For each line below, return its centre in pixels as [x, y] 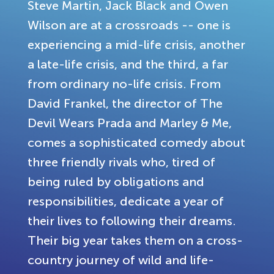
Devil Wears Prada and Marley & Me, [130, 123]
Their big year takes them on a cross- [135, 240]
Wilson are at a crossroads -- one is [129, 25]
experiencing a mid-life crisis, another [136, 45]
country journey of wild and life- [121, 260]
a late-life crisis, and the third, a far [128, 64]
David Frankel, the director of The [125, 103]
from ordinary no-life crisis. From [124, 84]
